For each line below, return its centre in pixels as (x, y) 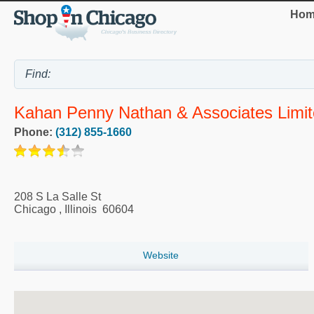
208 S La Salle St (57, 197)
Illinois (81, 210)
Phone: (35, 132)
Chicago (35, 210)
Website (161, 255)
